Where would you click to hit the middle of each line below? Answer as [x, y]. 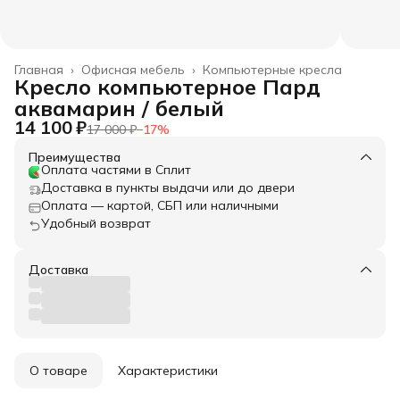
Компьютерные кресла [272, 69]
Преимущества [75, 157]
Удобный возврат [96, 223]
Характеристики [168, 370]
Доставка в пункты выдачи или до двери [168, 187]
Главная [39, 69]
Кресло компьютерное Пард [167, 86]
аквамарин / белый [119, 108]
